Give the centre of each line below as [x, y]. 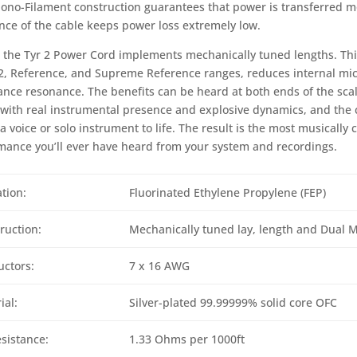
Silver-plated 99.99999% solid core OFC [233, 302]
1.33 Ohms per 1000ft [186, 339]
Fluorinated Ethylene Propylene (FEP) [227, 192]
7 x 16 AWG [159, 265]
